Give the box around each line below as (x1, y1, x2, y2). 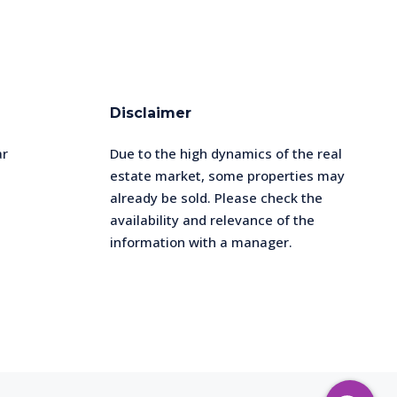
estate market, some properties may (110, 167, 345, 185)
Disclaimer (110, 105, 191, 122)
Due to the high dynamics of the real (110, 144, 342, 163)
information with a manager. (110, 233, 292, 252)
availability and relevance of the (110, 211, 315, 230)
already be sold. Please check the (110, 189, 323, 207)
